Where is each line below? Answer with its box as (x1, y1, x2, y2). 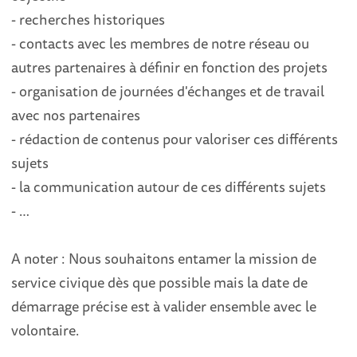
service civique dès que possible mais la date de (11, 271, 308, 293)
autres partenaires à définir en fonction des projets (11, 56, 328, 78)
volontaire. (11, 319, 80, 341)
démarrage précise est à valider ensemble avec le (11, 295, 317, 317)
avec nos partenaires (11, 104, 141, 126)
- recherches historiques (11, 8, 166, 30)
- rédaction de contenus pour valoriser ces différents (11, 127, 339, 150)
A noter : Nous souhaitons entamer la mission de (11, 247, 317, 269)
